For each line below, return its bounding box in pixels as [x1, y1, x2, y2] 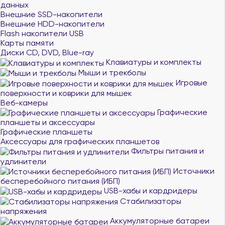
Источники [171, 166, 214, 176]
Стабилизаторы [118, 196, 181, 206]
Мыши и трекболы [76, 67, 146, 77]
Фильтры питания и [129, 146, 204, 156]
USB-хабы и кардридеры [102, 186, 197, 195]
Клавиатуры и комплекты [104, 57, 201, 67]
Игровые [174, 78, 207, 87]
